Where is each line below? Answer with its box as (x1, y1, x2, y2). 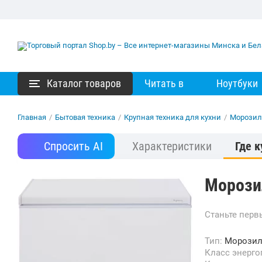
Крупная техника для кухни (124, 113, 221, 122)
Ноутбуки (216, 77, 258, 89)
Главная (18, 113, 46, 122)
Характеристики (132, 139, 212, 153)
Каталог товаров (47, 77, 121, 89)
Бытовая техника (55, 113, 115, 122)
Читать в (144, 77, 184, 89)
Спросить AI (44, 139, 103, 153)
